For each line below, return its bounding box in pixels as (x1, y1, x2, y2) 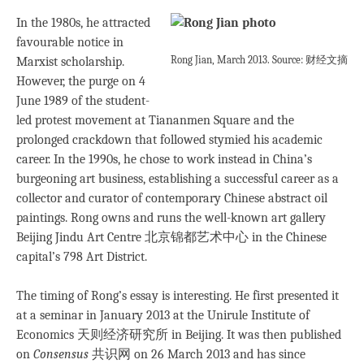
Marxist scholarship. (16, 54, 124, 70)
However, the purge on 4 (16, 74, 145, 89)
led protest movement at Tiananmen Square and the (16, 113, 294, 128)
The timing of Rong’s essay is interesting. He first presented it (16, 288, 339, 304)
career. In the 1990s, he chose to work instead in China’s (16, 152, 312, 167)
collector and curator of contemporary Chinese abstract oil (16, 191, 327, 206)
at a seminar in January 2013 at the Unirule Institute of (16, 308, 310, 323)
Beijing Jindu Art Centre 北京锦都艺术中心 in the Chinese (16, 230, 327, 245)
